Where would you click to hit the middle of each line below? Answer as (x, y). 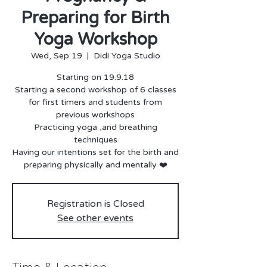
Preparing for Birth (95, 18)
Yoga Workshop (95, 39)
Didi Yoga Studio (127, 56)
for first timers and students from (95, 102)
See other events (95, 218)
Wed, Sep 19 (56, 56)
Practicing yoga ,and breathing (95, 127)
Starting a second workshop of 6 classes (95, 90)
